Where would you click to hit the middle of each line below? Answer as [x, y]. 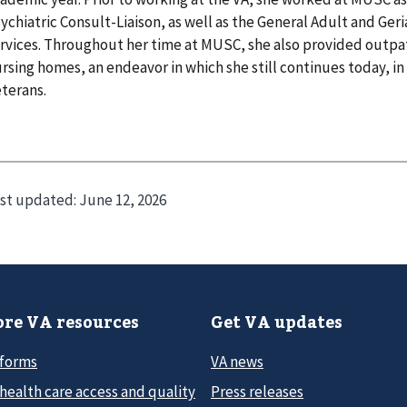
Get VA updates [277, 322]
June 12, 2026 [123, 200]
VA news [237, 361]
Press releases [257, 392]
